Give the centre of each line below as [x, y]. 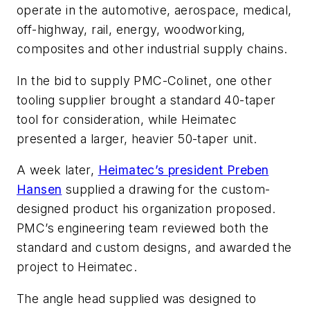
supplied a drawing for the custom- [166, 190]
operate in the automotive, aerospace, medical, [154, 10]
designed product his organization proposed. [148, 209]
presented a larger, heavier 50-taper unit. [137, 138]
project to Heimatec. [77, 267]
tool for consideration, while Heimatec [127, 119]
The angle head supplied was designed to [137, 298]
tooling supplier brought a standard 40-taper [146, 100]
